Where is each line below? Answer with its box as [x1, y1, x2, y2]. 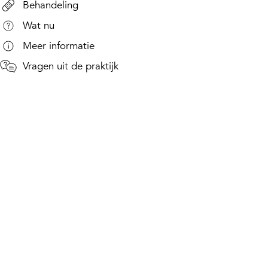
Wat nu [23, 19, 54, 32]
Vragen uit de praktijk [23, 59, 118, 73]
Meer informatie [23, 39, 95, 53]
